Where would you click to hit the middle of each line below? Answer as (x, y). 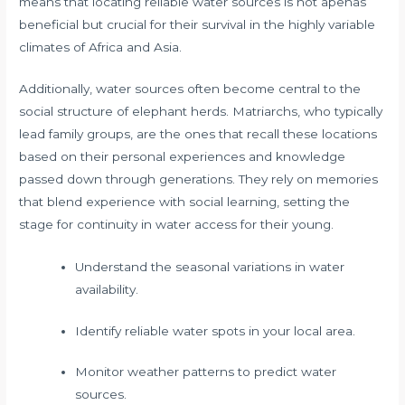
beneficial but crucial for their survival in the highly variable (198, 24)
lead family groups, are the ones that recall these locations (198, 134)
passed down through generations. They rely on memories (199, 179)
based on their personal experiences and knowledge (183, 157)
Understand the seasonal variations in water (209, 267)
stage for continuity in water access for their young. (177, 225)
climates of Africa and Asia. (101, 47)
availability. (106, 290)
